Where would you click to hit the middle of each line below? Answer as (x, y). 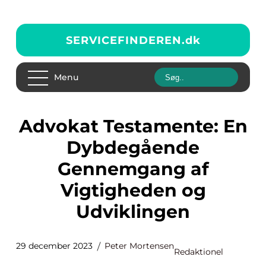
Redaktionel (199, 252)
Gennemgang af (133, 169)
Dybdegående (133, 148)
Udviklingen (133, 212)
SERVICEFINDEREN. (125, 40)
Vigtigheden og (133, 190)
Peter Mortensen (139, 246)
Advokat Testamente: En (26, 126)
